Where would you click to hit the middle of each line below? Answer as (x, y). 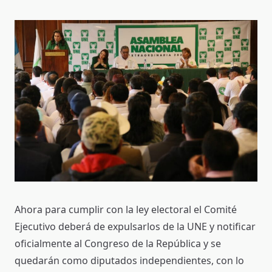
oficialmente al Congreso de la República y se (118, 244)
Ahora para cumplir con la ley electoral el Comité (126, 210)
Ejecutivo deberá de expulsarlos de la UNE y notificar (135, 227)
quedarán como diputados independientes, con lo (129, 261)
